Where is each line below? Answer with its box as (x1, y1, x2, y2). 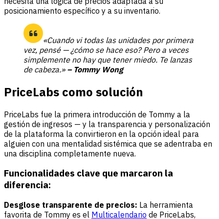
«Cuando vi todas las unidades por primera (43, 35, 194, 45)
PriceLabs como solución (4, 84, 143, 100)
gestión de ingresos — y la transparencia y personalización (4, 119, 210, 129)
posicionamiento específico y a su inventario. (4, 5, 160, 16)
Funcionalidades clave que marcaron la (4, 167, 173, 179)
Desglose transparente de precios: (4, 200, 139, 210)
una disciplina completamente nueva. (4, 148, 136, 158)
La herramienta (139, 200, 193, 210)
